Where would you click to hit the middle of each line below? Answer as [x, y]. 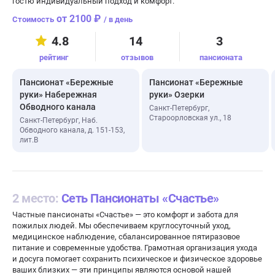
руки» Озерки [177, 95]
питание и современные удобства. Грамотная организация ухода [135, 248]
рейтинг [54, 57]
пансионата [221, 57]
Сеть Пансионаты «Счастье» [140, 198]
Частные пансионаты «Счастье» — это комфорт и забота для [125, 215]
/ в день [118, 19]
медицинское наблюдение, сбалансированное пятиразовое [126, 237]
